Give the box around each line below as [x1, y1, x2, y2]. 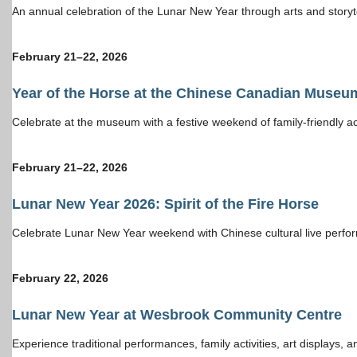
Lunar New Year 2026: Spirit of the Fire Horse [12, 195, 319, 212]
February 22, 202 [12, 271, 102, 284]
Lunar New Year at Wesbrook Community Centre [12, 306, 342, 323]
